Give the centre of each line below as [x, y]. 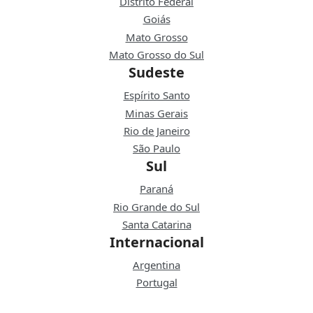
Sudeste [156, 73]
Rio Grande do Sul [156, 206]
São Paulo [156, 148]
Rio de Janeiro [156, 130]
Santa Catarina [156, 225]
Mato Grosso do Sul [156, 55]
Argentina [156, 265]
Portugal [156, 283]
